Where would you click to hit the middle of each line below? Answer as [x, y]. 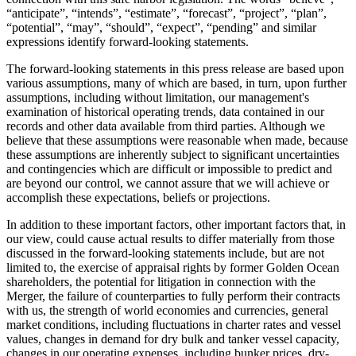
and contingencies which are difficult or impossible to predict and [169, 168]
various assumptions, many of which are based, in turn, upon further [176, 83]
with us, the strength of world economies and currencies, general [167, 310]
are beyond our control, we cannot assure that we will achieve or [168, 183]
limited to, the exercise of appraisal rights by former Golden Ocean [173, 267]
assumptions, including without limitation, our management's [158, 97]
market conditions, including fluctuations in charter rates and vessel [174, 324]
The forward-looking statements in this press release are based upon [175, 68]
